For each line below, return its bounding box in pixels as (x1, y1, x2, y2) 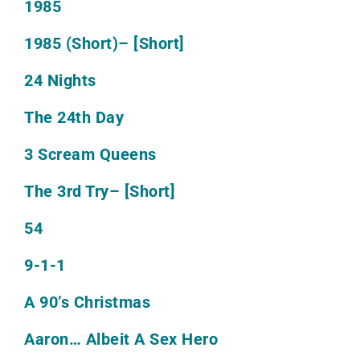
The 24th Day (24, 108, 124, 128)
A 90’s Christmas (24, 292, 150, 313)
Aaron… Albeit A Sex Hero (24, 329, 218, 350)
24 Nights (24, 71, 96, 91)
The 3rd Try (24, 182, 109, 202)
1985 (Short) (24, 34, 118, 54)
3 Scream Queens (24, 145, 157, 165)
